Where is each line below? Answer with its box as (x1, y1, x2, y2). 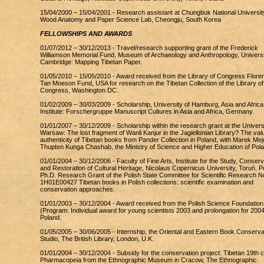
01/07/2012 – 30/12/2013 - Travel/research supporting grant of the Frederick (39, 44, 258, 51)
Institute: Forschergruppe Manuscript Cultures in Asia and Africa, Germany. (39, 108, 254, 115)
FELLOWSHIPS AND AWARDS (39, 30, 132, 37)
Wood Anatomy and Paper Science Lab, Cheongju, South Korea (39, 16, 221, 23)
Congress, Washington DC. (39, 87, 118, 94)
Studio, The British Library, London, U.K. (39, 235, 154, 242)
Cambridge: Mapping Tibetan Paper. (39, 58, 142, 65)
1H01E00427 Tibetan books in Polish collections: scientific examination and (39, 179, 253, 186)
